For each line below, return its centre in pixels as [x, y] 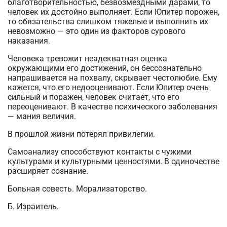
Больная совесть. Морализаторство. [78, 189]
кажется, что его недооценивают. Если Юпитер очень [108, 87]
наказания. [29, 41]
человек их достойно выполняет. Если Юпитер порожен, [113, 12]
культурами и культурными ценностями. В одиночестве [113, 161]
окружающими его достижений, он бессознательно [105, 68]
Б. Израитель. [33, 206]
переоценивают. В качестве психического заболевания [112, 107]
